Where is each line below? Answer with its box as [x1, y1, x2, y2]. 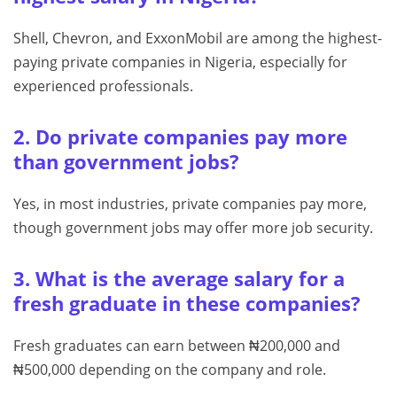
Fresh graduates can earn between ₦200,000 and [13, 336, 340, 356]
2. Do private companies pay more [13, 124, 347, 151]
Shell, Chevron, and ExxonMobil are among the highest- [13, 28, 382, 49]
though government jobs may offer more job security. [13, 218, 373, 238]
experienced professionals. [13, 76, 193, 97]
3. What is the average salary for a [13, 266, 345, 292]
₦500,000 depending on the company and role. [13, 360, 326, 380]
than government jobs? [13, 149, 239, 175]
